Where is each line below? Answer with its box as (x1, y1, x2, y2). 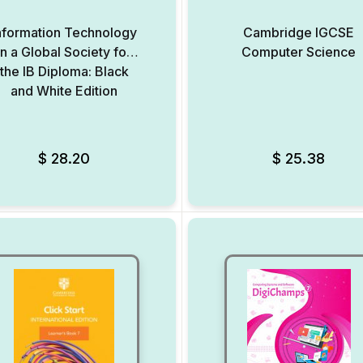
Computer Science (241, 44, 357, 60)
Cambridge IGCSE (243, 24, 355, 41)
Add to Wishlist (123, 145, 226, 162)
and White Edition (11, 83, 118, 99)
